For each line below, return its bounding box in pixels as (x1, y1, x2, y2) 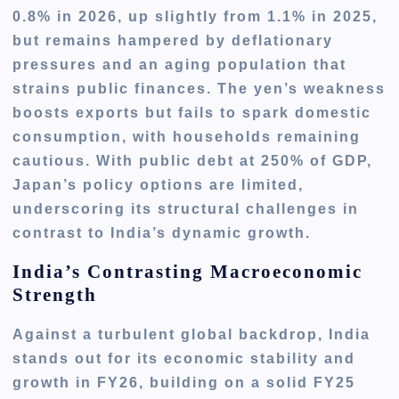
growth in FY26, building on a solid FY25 (12, 374, 356, 390)
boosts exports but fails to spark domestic (12, 104, 372, 120)
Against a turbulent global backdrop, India (12, 326, 371, 342)
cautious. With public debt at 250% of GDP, (12, 152, 373, 168)
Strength (12, 284, 98, 306)
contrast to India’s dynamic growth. (12, 224, 312, 240)
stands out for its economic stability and (12, 350, 356, 366)
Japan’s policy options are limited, (12, 176, 305, 192)
